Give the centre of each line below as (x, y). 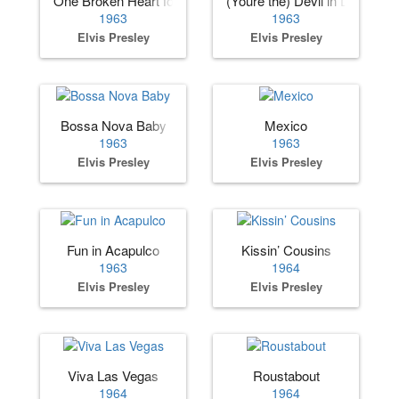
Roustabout (286, 375)
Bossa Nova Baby (113, 125)
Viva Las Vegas (113, 375)
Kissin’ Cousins (286, 250)
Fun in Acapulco (113, 250)
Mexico (286, 125)
